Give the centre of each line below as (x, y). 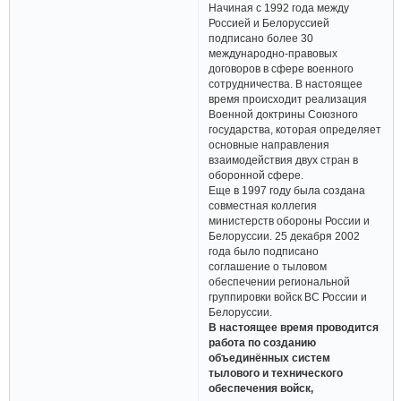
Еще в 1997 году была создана (287, 191)
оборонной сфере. (256, 175)
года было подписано (264, 252)
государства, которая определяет (295, 130)
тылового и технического (276, 373)
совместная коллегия (263, 206)
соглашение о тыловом (268, 267)
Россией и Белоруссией (269, 23)
